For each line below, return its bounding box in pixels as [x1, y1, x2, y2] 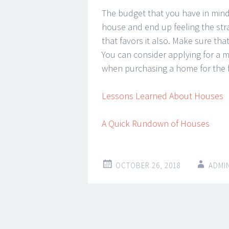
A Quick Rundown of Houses [102, 118, 210, 129]
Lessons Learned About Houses [102, 90, 223, 102]
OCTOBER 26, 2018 [116, 161, 181, 170]
